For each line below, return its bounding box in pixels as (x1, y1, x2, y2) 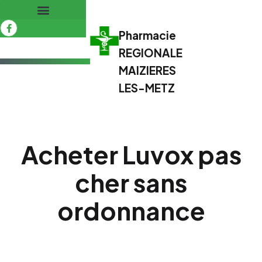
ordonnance (57, 195, 205, 226)
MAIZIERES (119, 63, 177, 77)
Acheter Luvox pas (20, 139, 242, 170)
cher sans (75, 167, 187, 198)
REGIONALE (119, 46, 183, 60)
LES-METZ (119, 81, 175, 95)
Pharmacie (119, 28, 177, 42)
